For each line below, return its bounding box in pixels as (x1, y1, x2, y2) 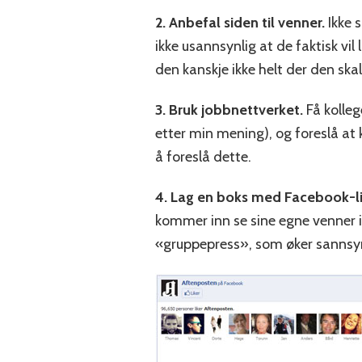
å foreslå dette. (155, 148, 251, 166)
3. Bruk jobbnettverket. (155, 101, 303, 120)
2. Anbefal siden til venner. (155, 14, 325, 32)
